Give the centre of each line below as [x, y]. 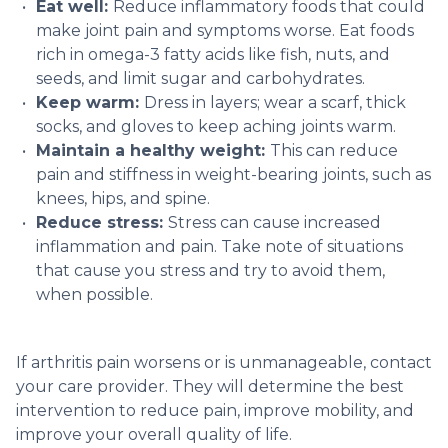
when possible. [94, 294]
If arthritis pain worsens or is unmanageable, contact [224, 362]
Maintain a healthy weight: [153, 150]
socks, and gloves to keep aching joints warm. [216, 126]
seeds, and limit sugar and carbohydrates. [200, 78]
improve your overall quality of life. [154, 434]
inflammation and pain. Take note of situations [219, 246]
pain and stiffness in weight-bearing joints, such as [233, 174]
